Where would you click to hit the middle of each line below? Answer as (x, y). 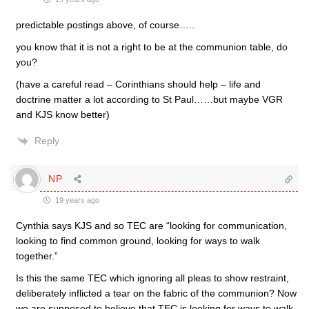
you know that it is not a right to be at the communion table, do (152, 47)
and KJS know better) (63, 114)
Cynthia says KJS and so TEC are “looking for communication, (151, 225)
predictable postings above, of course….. (105, 24)
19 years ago (76, 200)
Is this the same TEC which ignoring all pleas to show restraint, (152, 278)
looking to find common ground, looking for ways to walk (138, 240)
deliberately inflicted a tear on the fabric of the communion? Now (156, 293)
